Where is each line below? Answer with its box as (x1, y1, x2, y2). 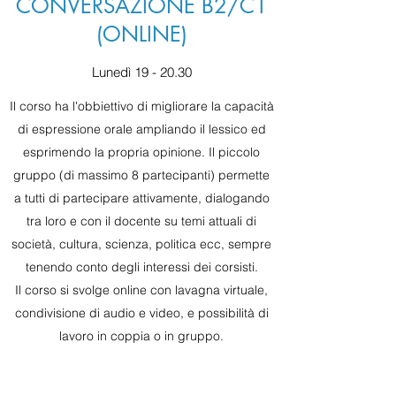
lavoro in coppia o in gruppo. (59, 328, 224, 344)
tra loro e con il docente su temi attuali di (27, 213, 256, 229)
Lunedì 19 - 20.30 (91, 64, 192, 80)
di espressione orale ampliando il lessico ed (17, 121, 266, 137)
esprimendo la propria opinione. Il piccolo (23, 144, 260, 160)
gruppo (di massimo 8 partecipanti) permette (13, 167, 270, 183)
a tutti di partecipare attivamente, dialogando (13, 190, 270, 206)
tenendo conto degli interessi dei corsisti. (25, 259, 258, 275)
